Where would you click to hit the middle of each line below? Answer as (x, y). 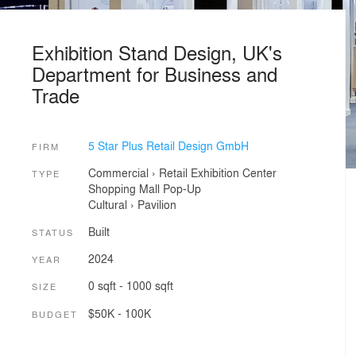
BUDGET (55, 313)
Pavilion (157, 205)
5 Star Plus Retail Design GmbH (168, 145)
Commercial (118, 173)
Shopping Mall (124, 189)
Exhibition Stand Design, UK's (157, 52)
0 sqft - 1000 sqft (130, 286)
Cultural (107, 205)
